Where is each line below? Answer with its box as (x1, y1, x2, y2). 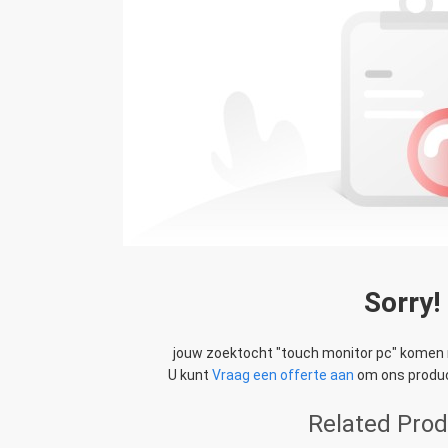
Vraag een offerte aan (212, 367, 354, 383)
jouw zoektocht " (173, 345, 281, 361)
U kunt (168, 367, 212, 383)
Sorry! (363, 286, 440, 319)
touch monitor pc (281, 345, 392, 361)
